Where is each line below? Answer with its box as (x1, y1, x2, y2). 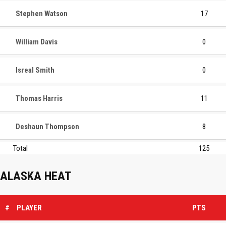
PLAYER (17, 203, 42, 212)
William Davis (16, 37, 58, 46)
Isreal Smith (16, 66, 54, 75)
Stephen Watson (16, 9, 68, 18)
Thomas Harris (16, 94, 63, 103)
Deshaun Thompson (16, 122, 79, 131)
